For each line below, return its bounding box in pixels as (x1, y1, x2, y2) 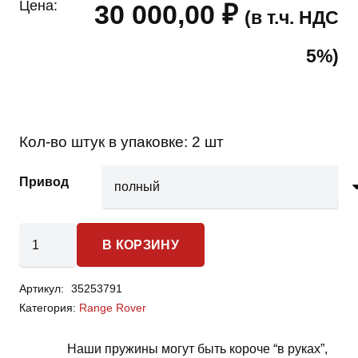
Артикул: (19, 281, 67, 295)
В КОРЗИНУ (102, 238, 179, 253)
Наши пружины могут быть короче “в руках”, (67, 341, 328, 356)
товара (18, 246, 60, 261)
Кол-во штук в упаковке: (19, 133, 192, 150)
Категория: (19, 300, 79, 314)
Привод (19, 174, 69, 189)
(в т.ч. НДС (245, 6, 339, 28)
